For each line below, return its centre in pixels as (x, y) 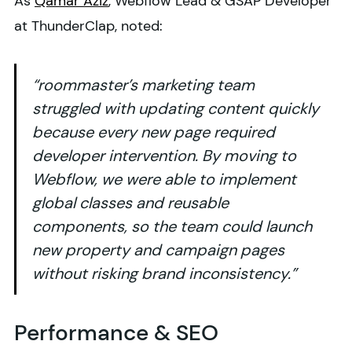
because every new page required (154, 132)
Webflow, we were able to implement (164, 180)
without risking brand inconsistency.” (164, 274)
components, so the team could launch (172, 227)
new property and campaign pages (158, 250)
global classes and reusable (130, 203)
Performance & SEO (116, 333)
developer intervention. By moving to (164, 156)
